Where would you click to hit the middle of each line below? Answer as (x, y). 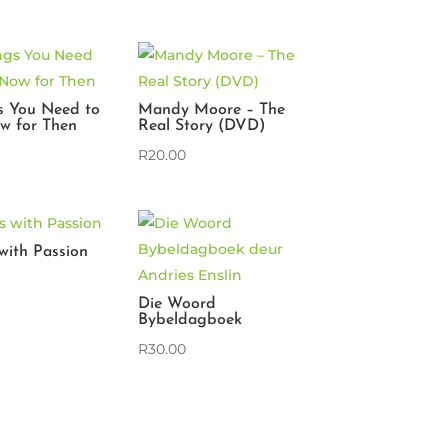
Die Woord (177, 303)
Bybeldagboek (190, 319)
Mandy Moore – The (212, 109)
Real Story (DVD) (202, 125)
